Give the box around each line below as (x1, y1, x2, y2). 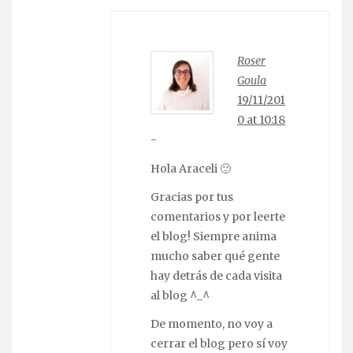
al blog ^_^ (150, 288, 210, 303)
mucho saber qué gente (150, 248, 280, 263)
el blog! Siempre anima (150, 229, 277, 243)
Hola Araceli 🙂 (150, 161, 231, 176)
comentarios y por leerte (150, 209, 285, 224)
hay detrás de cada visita (150, 268, 282, 283)
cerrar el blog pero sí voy (150, 336, 288, 351)
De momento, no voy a (150, 316, 273, 331)
